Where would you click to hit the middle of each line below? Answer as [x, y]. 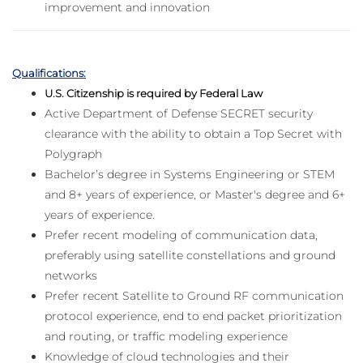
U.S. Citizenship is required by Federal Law [154, 94]
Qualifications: [49, 73]
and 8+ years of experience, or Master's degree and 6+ [195, 195]
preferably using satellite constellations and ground [190, 256]
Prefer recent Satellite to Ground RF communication [194, 296]
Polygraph [73, 154]
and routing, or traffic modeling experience [166, 337]
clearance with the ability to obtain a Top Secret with [193, 134]
